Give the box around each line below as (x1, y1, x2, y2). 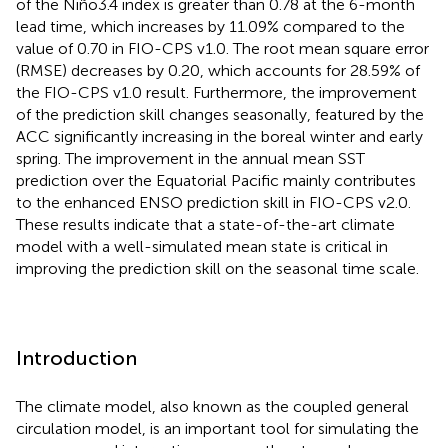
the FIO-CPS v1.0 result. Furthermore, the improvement (16, 82, 417, 102)
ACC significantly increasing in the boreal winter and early (16, 126, 423, 146)
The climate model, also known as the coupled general (16, 396, 409, 416)
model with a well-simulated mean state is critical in (16, 236, 388, 256)
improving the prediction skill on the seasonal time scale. (16, 258, 419, 278)
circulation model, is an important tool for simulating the (16, 418, 419, 438)
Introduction (16, 345, 137, 370)
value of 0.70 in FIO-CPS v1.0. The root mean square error (16, 38, 429, 58)
